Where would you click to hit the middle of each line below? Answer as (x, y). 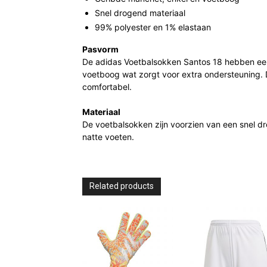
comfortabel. (107, 87)
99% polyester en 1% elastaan (153, 27)
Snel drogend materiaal (140, 13)
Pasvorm (100, 49)
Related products (122, 186)
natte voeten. (108, 137)
